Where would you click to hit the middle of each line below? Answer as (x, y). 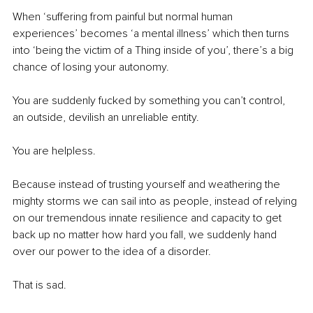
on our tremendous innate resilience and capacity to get (148, 218)
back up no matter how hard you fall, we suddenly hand (146, 235)
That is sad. (39, 285)
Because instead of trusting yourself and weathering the (148, 185)
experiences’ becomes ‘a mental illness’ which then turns (152, 34)
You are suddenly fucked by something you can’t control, (150, 101)
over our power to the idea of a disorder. (112, 252)
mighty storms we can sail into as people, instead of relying (156, 202)
